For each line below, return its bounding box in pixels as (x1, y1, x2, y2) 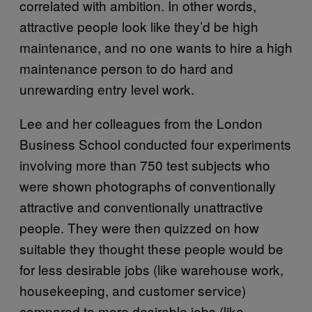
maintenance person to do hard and (19, 58, 233, 77)
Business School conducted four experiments (19, 134, 291, 153)
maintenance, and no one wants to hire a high (19, 37, 292, 56)
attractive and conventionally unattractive (19, 196, 263, 216)
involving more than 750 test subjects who (19, 155, 270, 174)
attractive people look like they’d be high (19, 16, 258, 36)
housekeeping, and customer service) (19, 280, 246, 299)
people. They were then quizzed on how (19, 217, 259, 237)
